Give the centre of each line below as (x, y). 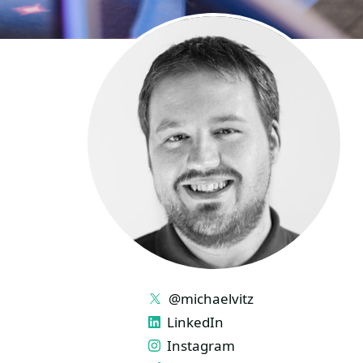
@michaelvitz (211, 299)
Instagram (201, 346)
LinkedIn (195, 322)
